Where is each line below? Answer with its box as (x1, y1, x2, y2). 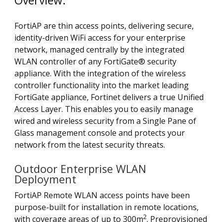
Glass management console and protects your (14, 127, 185, 139)
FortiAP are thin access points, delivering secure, (14, 20, 194, 32)
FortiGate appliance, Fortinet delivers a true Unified (14, 92, 204, 103)
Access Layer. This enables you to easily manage (14, 104, 193, 115)
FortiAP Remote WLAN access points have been (14, 190, 190, 201)
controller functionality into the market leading (14, 80, 189, 91)
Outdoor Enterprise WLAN (14, 162, 146, 176)
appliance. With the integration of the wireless (14, 68, 186, 79)
